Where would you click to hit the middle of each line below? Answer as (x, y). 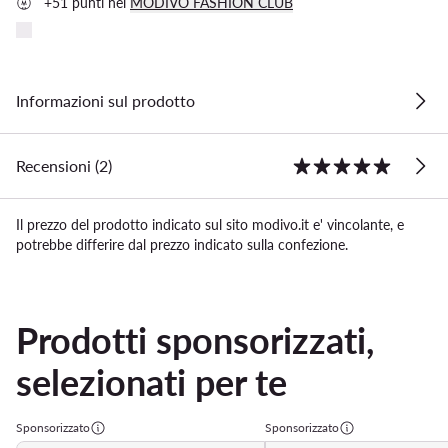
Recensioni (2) (64, 165)
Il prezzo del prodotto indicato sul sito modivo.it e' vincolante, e (210, 224)
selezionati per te (151, 381)
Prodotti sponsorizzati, (195, 339)
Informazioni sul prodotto (105, 100)
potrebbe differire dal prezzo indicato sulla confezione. (182, 244)
